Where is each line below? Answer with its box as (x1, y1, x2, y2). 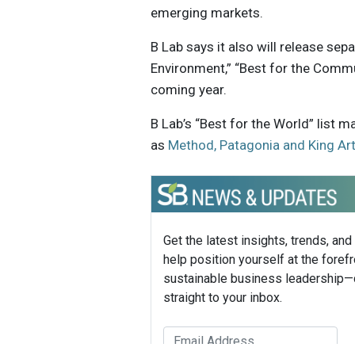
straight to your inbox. (163, 289, 283, 305)
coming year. (151, 81, 227, 97)
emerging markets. (151, 4, 264, 21)
